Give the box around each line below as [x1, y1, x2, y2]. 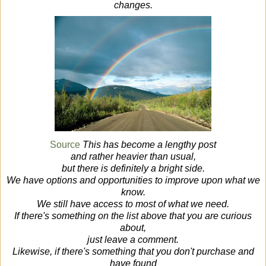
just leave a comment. [87, 234, 179, 245]
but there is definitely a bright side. [61, 163, 205, 173]
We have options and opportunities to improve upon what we [6, 175, 260, 185]
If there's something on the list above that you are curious [14, 210, 252, 221]
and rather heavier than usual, [70, 151, 196, 161]
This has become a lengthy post [83, 139, 216, 150]
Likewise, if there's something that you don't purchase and [12, 246, 254, 256]
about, [120, 222, 146, 233]
